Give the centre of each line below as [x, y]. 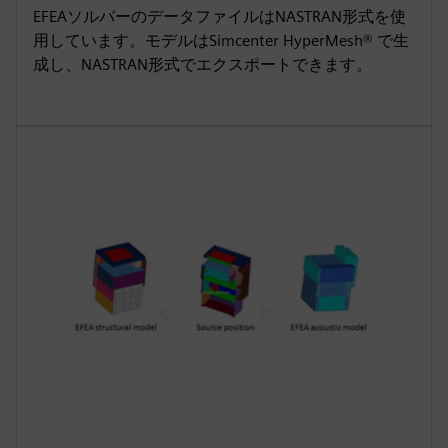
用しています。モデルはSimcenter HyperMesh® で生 [221, 40]
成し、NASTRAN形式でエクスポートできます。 [202, 64]
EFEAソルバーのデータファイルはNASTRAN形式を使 [219, 16]
